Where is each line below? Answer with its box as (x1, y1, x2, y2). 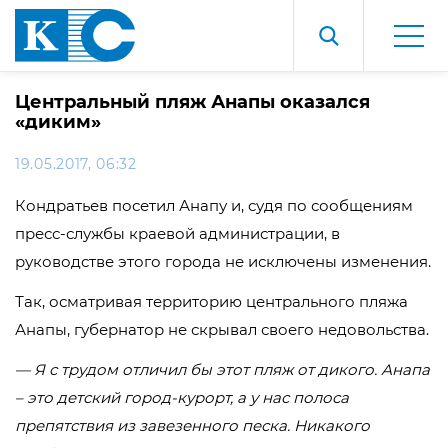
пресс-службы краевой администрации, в (15, 224, 340, 243)
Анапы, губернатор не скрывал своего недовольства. (15, 320, 429, 339)
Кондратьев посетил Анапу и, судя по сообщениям (15, 196, 413, 215)
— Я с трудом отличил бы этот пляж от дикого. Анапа (15, 360, 430, 379)
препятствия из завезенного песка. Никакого (15, 416, 370, 435)
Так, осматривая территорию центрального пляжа (15, 292, 408, 311)
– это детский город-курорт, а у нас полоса (15, 388, 349, 407)
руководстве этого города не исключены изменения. (15, 252, 431, 271)
